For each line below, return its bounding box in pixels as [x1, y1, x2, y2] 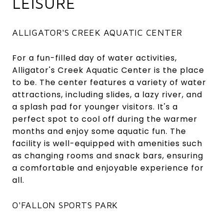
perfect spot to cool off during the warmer [12, 113, 197, 125]
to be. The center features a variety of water [12, 76, 206, 88]
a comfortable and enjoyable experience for [12, 162, 204, 174]
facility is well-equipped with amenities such [12, 137, 202, 149]
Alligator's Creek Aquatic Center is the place [12, 64, 204, 76]
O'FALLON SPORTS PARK [12, 199, 118, 210]
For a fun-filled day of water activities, [12, 52, 177, 64]
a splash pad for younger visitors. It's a [12, 101, 178, 112]
